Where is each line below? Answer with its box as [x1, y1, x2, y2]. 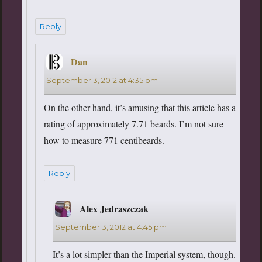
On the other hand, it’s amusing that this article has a [43, 101, 236, 113]
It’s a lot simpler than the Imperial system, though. [52, 247, 236, 260]
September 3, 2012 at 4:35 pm [46, 75, 158, 85]
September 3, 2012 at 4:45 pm [54, 222, 167, 232]
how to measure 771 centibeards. [43, 133, 164, 146]
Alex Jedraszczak [79, 201, 149, 215]
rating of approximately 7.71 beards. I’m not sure [43, 117, 223, 130]
